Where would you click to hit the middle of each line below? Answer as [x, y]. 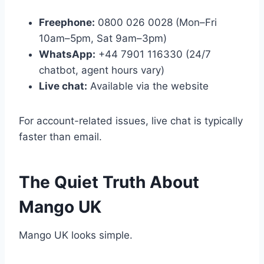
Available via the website [148, 86]
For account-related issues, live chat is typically [131, 121]
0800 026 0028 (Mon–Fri [156, 23]
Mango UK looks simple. [76, 235]
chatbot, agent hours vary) [102, 70]
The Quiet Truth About [109, 182]
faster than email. [60, 137]
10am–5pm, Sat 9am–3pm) [103, 39]
